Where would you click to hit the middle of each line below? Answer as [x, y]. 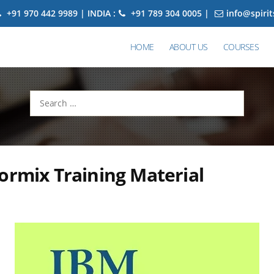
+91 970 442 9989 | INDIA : [60, 13]
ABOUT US [188, 47]
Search [38, 98]
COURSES [241, 47]
